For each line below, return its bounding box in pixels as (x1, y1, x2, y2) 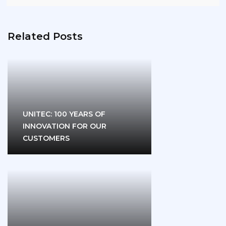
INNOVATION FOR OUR (23, 122, 106, 131)
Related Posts (8, 30, 83, 43)
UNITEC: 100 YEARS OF (23, 109, 105, 119)
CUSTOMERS (23, 134, 70, 143)
